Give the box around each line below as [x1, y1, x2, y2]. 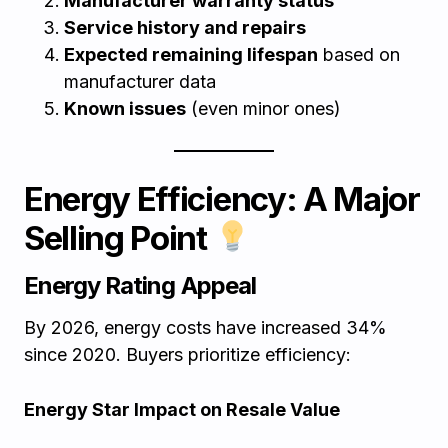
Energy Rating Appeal [24, 271, 256, 300]
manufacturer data [64, 71, 216, 92]
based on [318, 44, 400, 65]
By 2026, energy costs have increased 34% [24, 317, 387, 338]
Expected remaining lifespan [64, 44, 318, 65]
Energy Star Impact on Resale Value [24, 399, 340, 420]
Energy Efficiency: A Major [24, 179, 420, 219]
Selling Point [24, 218, 214, 258]
